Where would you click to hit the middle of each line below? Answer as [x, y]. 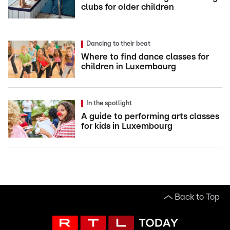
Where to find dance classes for [145, 56]
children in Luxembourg [129, 66]
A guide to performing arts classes [150, 116]
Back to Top [197, 197]
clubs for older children [128, 7]
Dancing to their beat [118, 44]
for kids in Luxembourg [127, 126]
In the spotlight [109, 103]
